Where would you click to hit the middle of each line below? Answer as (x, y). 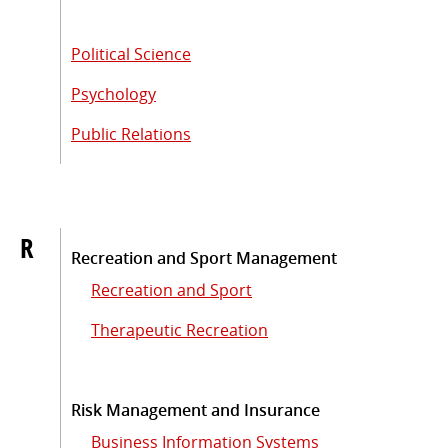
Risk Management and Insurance (195, 409)
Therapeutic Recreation (179, 329)
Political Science (131, 53)
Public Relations (131, 133)
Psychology (113, 93)
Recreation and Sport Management (204, 257)
